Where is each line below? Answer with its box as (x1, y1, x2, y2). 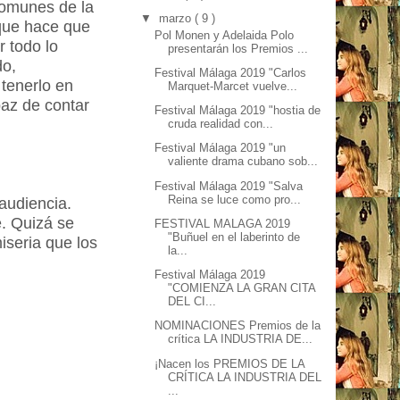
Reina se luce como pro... (168, 192, 302, 206)
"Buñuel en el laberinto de (168, 229, 301, 244)
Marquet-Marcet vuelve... (168, 79, 298, 93)
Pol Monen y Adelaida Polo (154, 28, 295, 42)
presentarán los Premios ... (168, 41, 309, 55)
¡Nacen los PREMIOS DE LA (154, 356, 305, 371)
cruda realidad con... (168, 117, 274, 130)
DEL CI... (168, 295, 217, 308)
